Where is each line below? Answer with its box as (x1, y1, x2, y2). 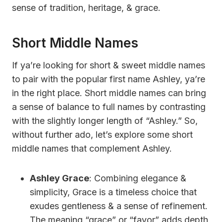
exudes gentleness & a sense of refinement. (30, 200, 208, 211)
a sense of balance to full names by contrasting (12, 101, 206, 112)
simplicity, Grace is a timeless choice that (30, 186, 197, 197)
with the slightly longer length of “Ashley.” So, (12, 115, 198, 126)
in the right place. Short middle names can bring (12, 87, 206, 98)
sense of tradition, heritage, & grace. (12, 2, 161, 13)
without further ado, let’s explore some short (12, 129, 193, 140)
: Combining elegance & (89, 172, 186, 183)
